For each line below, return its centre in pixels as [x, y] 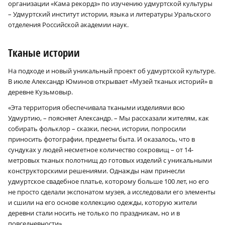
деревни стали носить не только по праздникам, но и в [94, 213]
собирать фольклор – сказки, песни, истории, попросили [97, 128]
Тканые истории [44, 52]
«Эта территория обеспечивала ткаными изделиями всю [96, 107]
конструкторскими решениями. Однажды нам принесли [96, 171]
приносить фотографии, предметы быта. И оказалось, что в [101, 139]
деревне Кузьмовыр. [40, 92]
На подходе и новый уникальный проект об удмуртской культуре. [112, 71]
